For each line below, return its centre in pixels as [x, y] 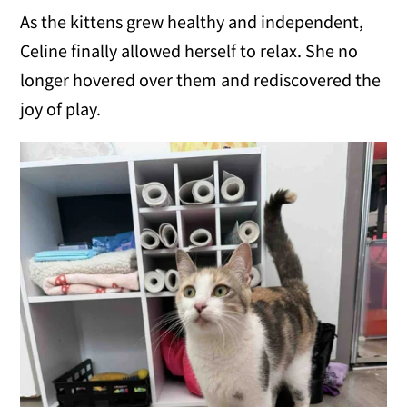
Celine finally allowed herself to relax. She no [189, 51]
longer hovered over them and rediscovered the [201, 80]
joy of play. [61, 109]
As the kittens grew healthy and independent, [192, 22]
